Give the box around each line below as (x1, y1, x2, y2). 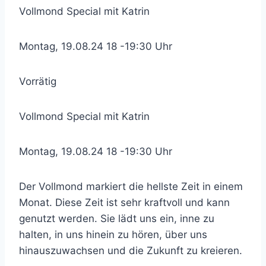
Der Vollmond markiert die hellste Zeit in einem (19, 180, 243, 192)
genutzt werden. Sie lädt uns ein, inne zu (19, 213, 214, 224)
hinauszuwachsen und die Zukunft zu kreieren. (19, 245, 242, 256)
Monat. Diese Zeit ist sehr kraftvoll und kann (19, 197, 230, 208)
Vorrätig (19, 75, 56, 87)
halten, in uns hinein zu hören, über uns (19, 229, 207, 240)
